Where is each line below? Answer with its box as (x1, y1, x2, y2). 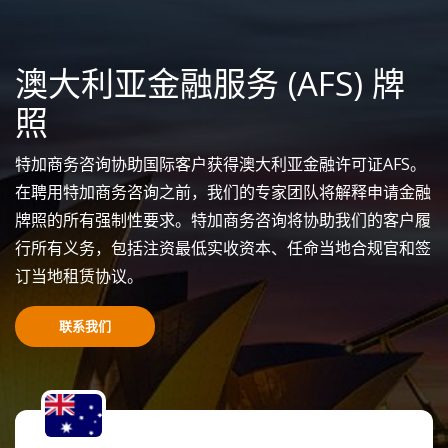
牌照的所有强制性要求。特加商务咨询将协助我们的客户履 (15, 209, 431, 231)
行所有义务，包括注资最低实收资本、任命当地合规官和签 (15, 237, 431, 259)
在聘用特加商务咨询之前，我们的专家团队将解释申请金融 (15, 181, 431, 203)
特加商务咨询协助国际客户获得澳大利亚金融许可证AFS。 (15, 153, 426, 175)
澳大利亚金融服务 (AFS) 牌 (15, 61, 405, 106)
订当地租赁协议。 (15, 265, 143, 287)
